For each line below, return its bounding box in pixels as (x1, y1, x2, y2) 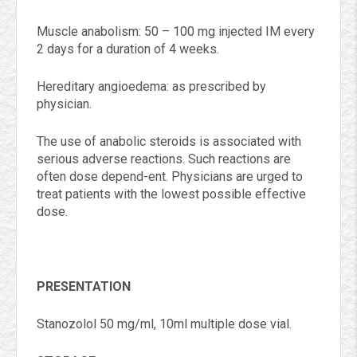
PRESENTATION (37, 279, 150, 294)
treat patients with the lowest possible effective (37, 186, 306, 202)
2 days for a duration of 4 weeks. (37, 41, 219, 57)
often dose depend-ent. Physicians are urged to (37, 169, 303, 184)
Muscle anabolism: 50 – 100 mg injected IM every (37, 24, 315, 39)
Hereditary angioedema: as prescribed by (37, 79, 266, 94)
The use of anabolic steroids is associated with (37, 134, 301, 149)
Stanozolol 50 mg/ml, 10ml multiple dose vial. (37, 316, 292, 331)
